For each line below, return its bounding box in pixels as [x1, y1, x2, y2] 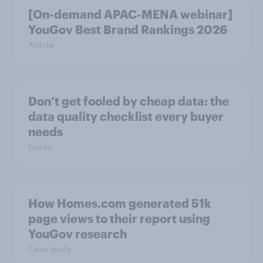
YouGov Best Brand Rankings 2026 [28, 22, 227, 36]
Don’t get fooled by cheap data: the [28, 94, 229, 108]
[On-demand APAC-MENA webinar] [28, 7, 232, 21]
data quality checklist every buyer [28, 109, 224, 123]
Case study [28, 244, 71, 254]
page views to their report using [28, 211, 210, 225]
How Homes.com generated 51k [28, 196, 211, 210]
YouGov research [28, 227, 127, 241]
